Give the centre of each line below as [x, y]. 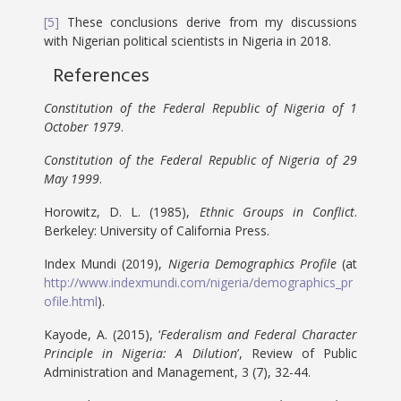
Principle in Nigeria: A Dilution [141, 353]
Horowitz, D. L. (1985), [122, 212]
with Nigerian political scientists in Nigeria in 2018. [188, 41]
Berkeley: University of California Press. [157, 230]
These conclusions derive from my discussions [208, 22]
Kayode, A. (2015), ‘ [102, 334]
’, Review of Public [297, 353]
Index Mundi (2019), [103, 264]
